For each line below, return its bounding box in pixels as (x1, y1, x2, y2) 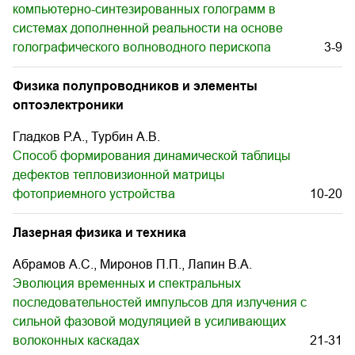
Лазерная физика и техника (13, 226, 186, 239)
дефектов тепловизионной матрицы (13, 168, 225, 181)
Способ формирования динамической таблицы (13, 149, 291, 162)
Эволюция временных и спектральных (13, 277, 241, 290)
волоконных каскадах (13, 334, 139, 347)
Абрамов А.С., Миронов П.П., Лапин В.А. (13, 258, 252, 271)
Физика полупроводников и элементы (13, 79, 258, 93)
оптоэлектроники (13, 98, 124, 112)
